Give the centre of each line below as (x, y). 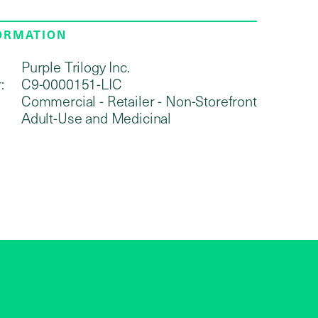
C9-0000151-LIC (71, 83)
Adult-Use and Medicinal (96, 117)
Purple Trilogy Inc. (75, 66)
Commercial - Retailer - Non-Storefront (139, 100)
